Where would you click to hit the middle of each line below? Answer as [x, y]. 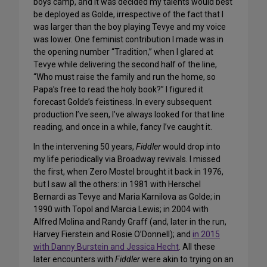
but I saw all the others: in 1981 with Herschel [117, 184]
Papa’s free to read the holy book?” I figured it [118, 90]
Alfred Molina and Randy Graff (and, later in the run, [130, 222]
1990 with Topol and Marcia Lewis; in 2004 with [121, 209]
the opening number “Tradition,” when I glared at [123, 52]
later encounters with [74, 260]
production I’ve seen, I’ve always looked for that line [129, 115]
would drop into [191, 147]
